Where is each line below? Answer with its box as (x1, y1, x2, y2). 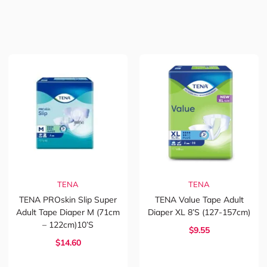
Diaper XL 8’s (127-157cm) (148, 207, 250, 218)
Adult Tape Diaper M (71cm (16, 207, 120, 218)
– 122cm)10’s (42, 219, 94, 231)
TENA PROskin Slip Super (19, 194, 117, 206)
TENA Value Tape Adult (154, 194, 244, 206)
